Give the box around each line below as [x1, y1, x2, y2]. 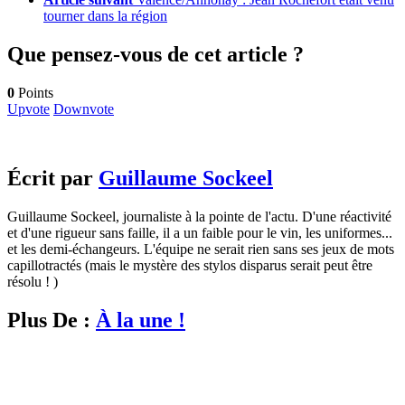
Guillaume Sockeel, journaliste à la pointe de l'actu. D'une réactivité [7, 208, 391, 224]
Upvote [7, 101, 50, 118]
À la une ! [96, 307, 185, 332]
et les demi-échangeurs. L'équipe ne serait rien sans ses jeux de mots [7, 240, 394, 257]
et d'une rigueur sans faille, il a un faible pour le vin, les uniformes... [7, 224, 392, 240]
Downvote [53, 101, 114, 118]
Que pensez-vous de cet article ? [7, 42, 304, 67]
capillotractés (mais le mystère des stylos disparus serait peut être [7, 257, 372, 273]
